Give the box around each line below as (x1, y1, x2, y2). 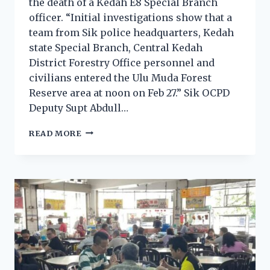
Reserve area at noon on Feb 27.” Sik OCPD (29, 86, 230, 99)
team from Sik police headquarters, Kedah (29, 26, 234, 39)
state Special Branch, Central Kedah (29, 41, 202, 54)
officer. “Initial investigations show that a (29, 11, 232, 24)
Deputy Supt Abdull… (29, 101, 128, 114)
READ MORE (29, 128, 82, 138)
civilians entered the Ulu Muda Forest (29, 71, 212, 84)
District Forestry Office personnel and (29, 56, 215, 69)
